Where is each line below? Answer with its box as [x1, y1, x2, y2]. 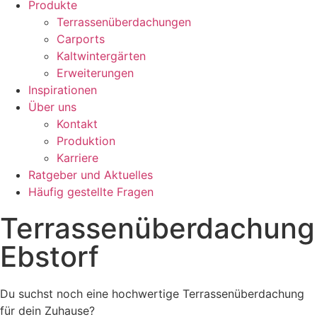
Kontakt [57, 117, 98, 132]
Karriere [57, 151, 98, 166]
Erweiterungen [57, 66, 134, 81]
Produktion [57, 134, 115, 149]
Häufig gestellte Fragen [28, 185, 154, 200]
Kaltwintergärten [57, 49, 146, 64]
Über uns [28, 100, 76, 115]
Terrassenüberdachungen [57, 15, 191, 30]
